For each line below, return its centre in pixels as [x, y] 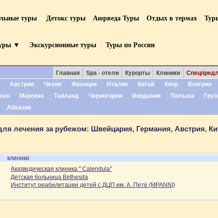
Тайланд [66, 96]
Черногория [105, 96]
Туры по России [130, 45]
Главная [68, 73]
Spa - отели [102, 73]
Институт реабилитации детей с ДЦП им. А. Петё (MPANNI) [93, 185]
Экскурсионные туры [63, 45]
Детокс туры [66, 18]
